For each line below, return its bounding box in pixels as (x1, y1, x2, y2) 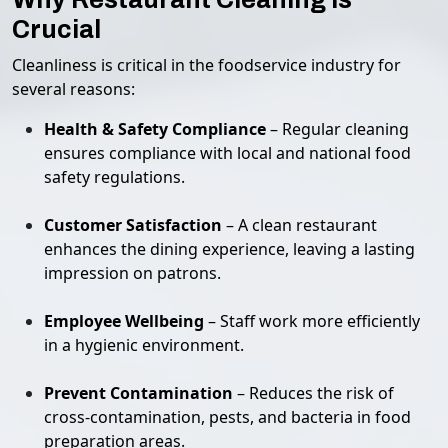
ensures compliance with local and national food (44, 142, 411, 164)
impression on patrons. (44, 262, 221, 284)
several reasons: (12, 78, 135, 100)
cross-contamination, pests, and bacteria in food (44, 406, 411, 428)
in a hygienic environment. (44, 334, 244, 356)
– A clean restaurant (222, 214, 377, 236)
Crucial (12, 16, 101, 43)
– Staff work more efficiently (204, 310, 420, 332)
